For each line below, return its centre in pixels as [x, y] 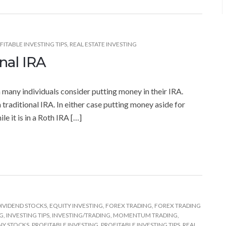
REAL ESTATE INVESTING [103, 44]
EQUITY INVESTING [76, 205]
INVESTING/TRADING [81, 215]
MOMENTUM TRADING [145, 215]
